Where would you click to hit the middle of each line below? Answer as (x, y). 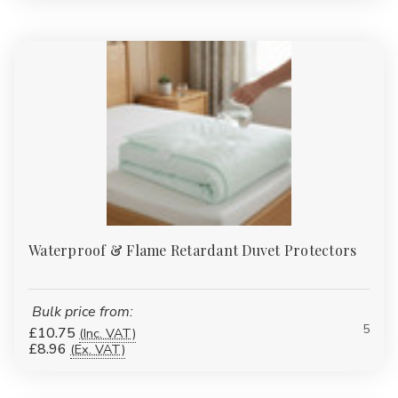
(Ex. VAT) (98, 349)
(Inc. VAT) (107, 333)
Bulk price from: (82, 311)
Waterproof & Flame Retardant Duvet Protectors (193, 250)
